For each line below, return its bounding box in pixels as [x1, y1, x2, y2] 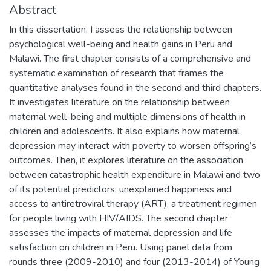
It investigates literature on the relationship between [9, 95, 230, 109]
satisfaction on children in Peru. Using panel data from [9, 240, 232, 254]
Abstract [9, 1, 56, 18]
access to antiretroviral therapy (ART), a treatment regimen [9, 197, 257, 211]
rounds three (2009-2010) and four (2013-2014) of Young [9, 255, 260, 269]
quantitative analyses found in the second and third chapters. [9, 80, 261, 94]
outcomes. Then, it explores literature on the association [9, 153, 243, 167]
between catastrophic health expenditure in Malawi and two [9, 168, 260, 181]
